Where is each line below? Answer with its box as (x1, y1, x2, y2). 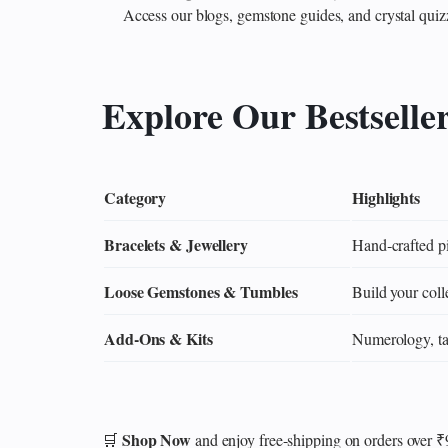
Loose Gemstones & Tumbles (104, 280, 298, 304)
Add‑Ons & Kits (104, 327, 213, 351)
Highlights (352, 186, 420, 210)
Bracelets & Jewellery (104, 233, 248, 257)
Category (104, 186, 167, 210)
